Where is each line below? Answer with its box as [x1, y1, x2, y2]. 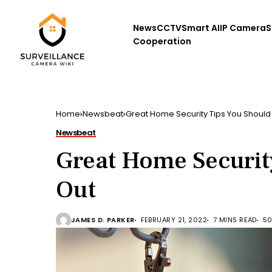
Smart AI [181, 22, 220, 34]
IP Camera [219, 22, 266, 34]
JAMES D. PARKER [71, 215, 135, 225]
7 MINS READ [213, 215, 257, 225]
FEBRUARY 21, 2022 [140, 215, 208, 225]
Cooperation [132, 35, 191, 47]
